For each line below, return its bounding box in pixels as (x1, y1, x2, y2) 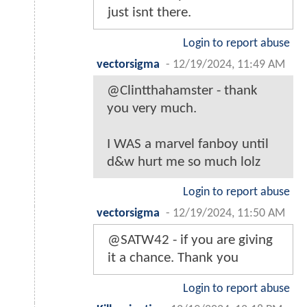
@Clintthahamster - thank (107, 83, 258, 98)
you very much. (107, 101, 197, 116)
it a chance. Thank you (108, 250, 238, 265)
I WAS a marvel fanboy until (107, 136, 269, 151)
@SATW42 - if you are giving (108, 232, 273, 247)
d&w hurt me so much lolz (107, 154, 260, 169)
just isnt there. (108, 5, 191, 20)
